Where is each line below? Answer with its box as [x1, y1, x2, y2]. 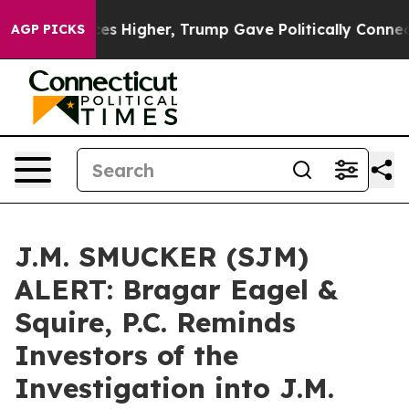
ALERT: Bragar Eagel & [15, 272, 338, 307]
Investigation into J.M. [15, 371, 334, 405]
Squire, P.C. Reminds [15, 305, 296, 340]
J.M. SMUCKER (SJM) [15, 239, 309, 274]
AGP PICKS [11, 21, 85, 37]
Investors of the [15, 338, 238, 372]
